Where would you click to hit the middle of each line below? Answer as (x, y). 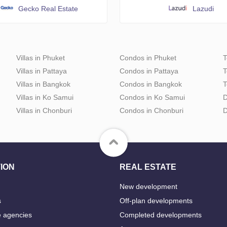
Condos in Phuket (148, 58)
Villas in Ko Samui (45, 98)
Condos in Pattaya (149, 71)
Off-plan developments (156, 201)
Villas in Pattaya (42, 71)
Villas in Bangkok (43, 84)
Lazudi (203, 9)
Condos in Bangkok (151, 84)
